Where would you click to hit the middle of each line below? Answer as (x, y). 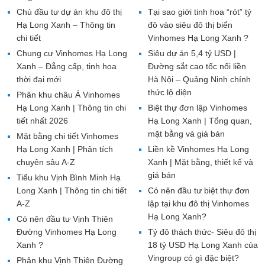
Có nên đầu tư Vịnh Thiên (65, 219)
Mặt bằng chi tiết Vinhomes (67, 136)
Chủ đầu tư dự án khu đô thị (69, 12)
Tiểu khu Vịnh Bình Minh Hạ (69, 177)
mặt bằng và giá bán (186, 133)
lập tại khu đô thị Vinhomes (198, 203)
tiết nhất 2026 (42, 120)
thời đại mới (39, 79)
